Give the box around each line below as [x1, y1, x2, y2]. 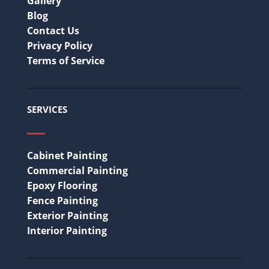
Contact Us [27, 24, 79, 38]
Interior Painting [27, 224, 107, 238]
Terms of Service [27, 54, 104, 68]
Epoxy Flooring [27, 179, 97, 193]
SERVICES [27, 103, 67, 116]
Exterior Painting [27, 209, 108, 223]
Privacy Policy [27, 39, 92, 53]
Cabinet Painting [27, 149, 107, 163]
